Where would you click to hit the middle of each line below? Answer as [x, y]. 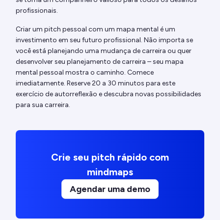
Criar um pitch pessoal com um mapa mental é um [96, 29]
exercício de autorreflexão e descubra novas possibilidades [109, 94]
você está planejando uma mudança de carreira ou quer [104, 51]
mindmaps [110, 172]
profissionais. [37, 11]
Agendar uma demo [110, 189]
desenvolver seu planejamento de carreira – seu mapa [100, 62]
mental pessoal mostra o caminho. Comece [85, 73]
